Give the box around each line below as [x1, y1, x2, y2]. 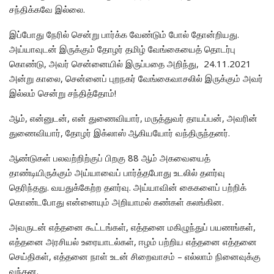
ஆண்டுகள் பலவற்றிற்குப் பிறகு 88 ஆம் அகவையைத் [9, 151, 210, 164]
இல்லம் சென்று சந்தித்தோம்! [9, 86, 116, 99]
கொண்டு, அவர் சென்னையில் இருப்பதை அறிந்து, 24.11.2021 [9, 57, 251, 70]
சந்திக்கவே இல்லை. [9, 2, 85, 15]
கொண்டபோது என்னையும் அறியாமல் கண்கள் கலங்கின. [9, 195, 224, 208]
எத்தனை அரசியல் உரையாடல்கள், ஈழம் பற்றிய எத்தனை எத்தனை [9, 235, 257, 248]
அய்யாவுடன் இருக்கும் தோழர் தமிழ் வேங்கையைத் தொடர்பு [9, 42, 235, 55]
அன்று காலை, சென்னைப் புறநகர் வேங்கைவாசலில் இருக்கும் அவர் [9, 72, 263, 84]
